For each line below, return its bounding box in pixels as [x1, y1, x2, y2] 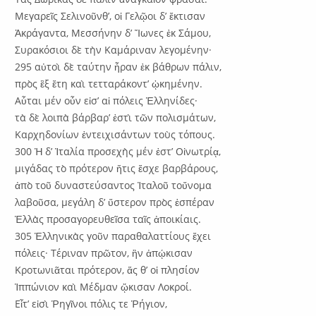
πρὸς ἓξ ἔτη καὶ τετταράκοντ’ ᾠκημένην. [15, 76, 203, 90]
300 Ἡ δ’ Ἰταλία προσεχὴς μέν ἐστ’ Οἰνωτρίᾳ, [15, 144, 221, 158]
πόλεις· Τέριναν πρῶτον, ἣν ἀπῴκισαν [15, 245, 193, 260]
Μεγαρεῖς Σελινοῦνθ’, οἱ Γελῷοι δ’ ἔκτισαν [15, 8, 206, 23]
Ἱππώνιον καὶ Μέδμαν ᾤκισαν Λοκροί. [15, 279, 193, 293]
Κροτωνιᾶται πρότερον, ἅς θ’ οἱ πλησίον [15, 262, 200, 276]
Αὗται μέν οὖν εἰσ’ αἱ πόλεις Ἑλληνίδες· [15, 93, 198, 107]
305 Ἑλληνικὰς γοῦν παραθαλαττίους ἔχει [15, 229, 212, 243]
